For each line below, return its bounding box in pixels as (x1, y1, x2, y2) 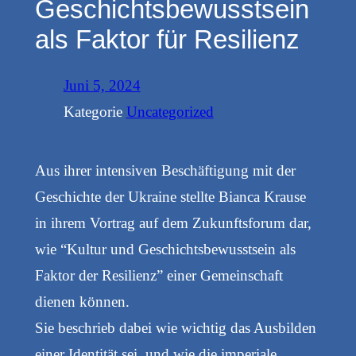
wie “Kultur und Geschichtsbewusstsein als (34, 241, 296, 258)
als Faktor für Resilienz (34, 24, 300, 54)
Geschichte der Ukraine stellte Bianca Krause (34, 188, 306, 206)
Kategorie (63, 103, 126, 120)
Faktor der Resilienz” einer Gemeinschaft (34, 267, 283, 284)
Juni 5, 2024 (63, 76, 141, 94)
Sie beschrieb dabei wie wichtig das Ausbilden (34, 319, 316, 337)
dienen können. (34, 293, 130, 311)
